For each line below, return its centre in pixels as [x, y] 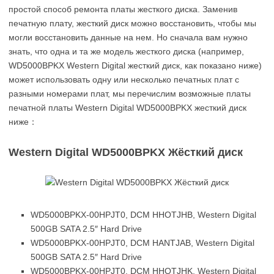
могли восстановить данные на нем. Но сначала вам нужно [128, 37]
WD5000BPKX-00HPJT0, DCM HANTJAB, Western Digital [143, 243]
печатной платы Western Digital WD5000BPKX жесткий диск [128, 108]
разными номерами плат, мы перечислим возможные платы [130, 94]
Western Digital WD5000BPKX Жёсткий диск [126, 152]
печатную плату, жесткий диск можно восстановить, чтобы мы [132, 23]
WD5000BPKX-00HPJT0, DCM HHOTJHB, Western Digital [143, 215]
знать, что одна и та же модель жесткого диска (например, [126, 51]
